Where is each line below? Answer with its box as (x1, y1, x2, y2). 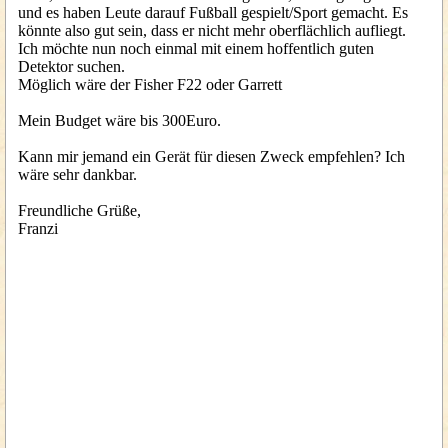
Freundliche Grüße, (18, 202, 145, 219)
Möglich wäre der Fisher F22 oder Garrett (18, 76, 282, 93)
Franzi (18, 220, 58, 237)
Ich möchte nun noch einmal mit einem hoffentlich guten (18, 40, 374, 57)
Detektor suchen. (18, 58, 129, 75)
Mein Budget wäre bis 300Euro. (18, 112, 225, 129)
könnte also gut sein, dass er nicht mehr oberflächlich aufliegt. (18, 22, 410, 39)
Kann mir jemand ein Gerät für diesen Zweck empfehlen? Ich (18, 148, 405, 165)
